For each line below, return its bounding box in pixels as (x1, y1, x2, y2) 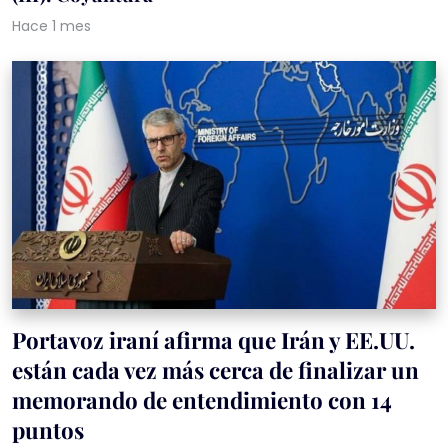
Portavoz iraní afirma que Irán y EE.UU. (12, 324, 415, 355)
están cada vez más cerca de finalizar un (12, 354, 419, 385)
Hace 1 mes (12, 16, 91, 37)
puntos (12, 414, 84, 445)
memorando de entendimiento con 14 (12, 384, 392, 415)
